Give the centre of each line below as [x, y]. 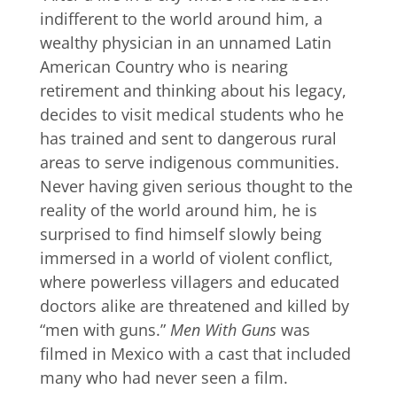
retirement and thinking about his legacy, [193, 91]
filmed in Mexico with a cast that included [195, 354]
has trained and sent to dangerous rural [188, 139]
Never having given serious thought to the [196, 187]
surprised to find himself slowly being [180, 234]
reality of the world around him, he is [178, 210]
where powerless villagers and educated [189, 282]
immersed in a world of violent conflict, [186, 258]
